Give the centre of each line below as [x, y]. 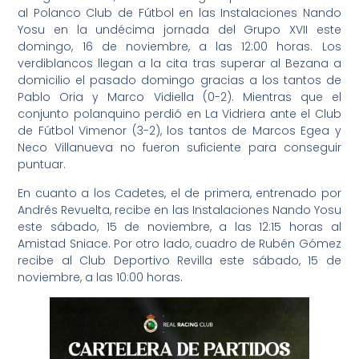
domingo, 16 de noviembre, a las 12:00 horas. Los [179, 47]
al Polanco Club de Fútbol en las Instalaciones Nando [179, 13]
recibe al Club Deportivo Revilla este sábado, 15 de [179, 260]
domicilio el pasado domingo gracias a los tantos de [179, 81]
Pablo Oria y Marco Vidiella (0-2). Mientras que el [179, 97]
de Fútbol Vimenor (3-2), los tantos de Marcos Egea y [179, 131]
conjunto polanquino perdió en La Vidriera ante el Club [179, 114]
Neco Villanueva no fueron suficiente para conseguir [179, 148]
